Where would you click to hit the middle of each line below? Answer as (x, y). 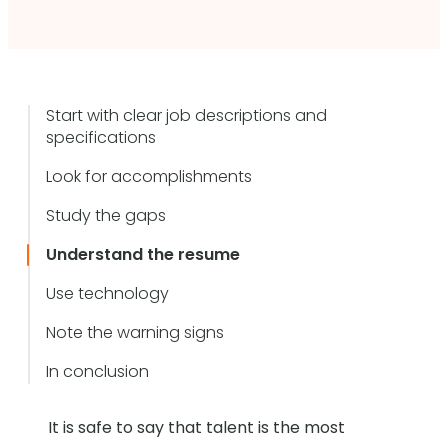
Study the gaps (106, 216)
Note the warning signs (135, 333)
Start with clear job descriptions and (186, 116)
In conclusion (97, 372)
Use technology (107, 294)
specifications (101, 138)
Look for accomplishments (149, 177)
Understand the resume (143, 255)
